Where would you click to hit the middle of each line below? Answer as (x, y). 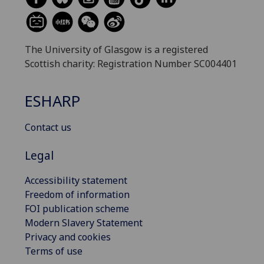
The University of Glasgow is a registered (116, 50)
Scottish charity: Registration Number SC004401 (131, 64)
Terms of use (54, 251)
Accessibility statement (76, 180)
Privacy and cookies (68, 237)
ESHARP (52, 101)
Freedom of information (77, 194)
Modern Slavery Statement (84, 222)
